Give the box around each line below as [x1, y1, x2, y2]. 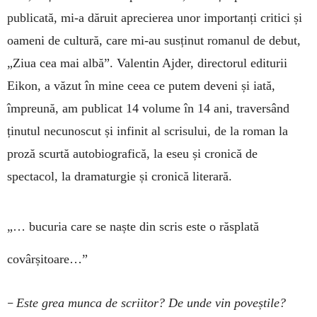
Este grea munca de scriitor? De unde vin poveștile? [16, 295, 286, 310]
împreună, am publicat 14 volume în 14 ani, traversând [7, 100, 289, 115]
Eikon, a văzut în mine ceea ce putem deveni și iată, [7, 78, 275, 93]
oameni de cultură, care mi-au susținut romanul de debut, [7, 33, 301, 47]
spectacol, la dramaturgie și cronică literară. [7, 168, 232, 183]
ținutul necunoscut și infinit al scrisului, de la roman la [7, 123, 288, 138]
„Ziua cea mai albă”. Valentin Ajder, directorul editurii [7, 55, 287, 70]
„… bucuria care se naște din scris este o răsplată [7, 219, 259, 234]
